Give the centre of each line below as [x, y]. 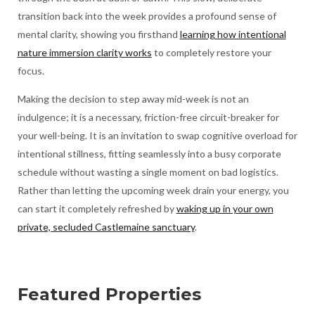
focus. [31, 71]
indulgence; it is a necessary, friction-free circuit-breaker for [148, 117]
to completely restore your [211, 53]
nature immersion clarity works [84, 53]
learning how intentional [233, 34]
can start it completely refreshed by [97, 209]
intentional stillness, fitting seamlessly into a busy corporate [149, 154]
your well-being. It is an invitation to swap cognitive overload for [157, 136]
